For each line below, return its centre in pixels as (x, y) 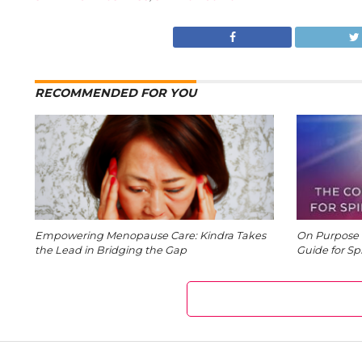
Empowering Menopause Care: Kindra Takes (150, 236)
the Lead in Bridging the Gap (110, 250)
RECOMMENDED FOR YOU (115, 93)
